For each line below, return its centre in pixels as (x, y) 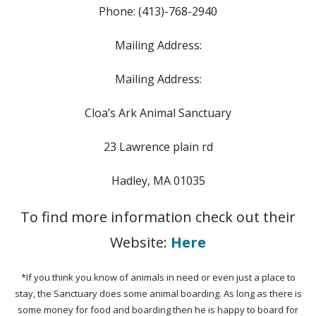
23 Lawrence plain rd (158, 146)
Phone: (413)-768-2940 (158, 11)
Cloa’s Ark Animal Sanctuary (158, 113)
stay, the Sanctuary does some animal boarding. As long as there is (158, 293)
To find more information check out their (158, 217)
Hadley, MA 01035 (158, 180)
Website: (140, 242)
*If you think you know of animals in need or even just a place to (158, 277)
